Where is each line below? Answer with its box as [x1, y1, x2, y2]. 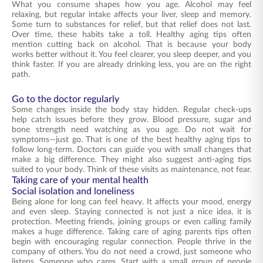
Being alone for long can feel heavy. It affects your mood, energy [12, 198, 251, 206]
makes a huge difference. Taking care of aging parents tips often [12, 228, 251, 236]
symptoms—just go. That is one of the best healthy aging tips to [12, 136, 251, 144]
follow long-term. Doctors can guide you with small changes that [12, 146, 251, 154]
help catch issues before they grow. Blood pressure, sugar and [12, 116, 251, 124]
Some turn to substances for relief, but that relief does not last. [12, 21, 251, 29]
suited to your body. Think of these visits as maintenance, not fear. [12, 166, 251, 174]
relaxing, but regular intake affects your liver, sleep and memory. [12, 11, 251, 19]
